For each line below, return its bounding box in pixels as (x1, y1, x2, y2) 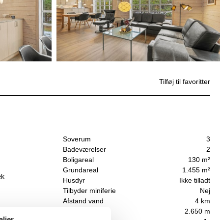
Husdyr (63, 176, 85, 185)
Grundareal (63, 166, 98, 174)
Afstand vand (63, 197, 104, 205)
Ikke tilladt (179, 176, 210, 185)
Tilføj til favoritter (159, 78, 210, 86)
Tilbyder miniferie (63, 187, 116, 195)
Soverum (63, 135, 91, 143)
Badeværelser (63, 145, 106, 154)
